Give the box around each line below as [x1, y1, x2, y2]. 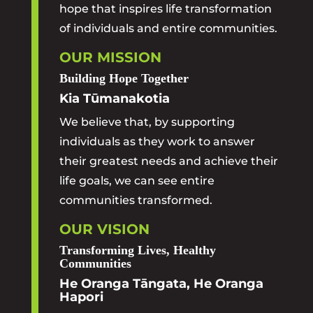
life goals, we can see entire [59, 174, 214, 187]
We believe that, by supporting [59, 115, 235, 129]
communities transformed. [59, 194, 212, 207]
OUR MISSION [59, 49, 161, 66]
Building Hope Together [59, 71, 189, 85]
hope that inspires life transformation [59, 2, 272, 15]
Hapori [59, 289, 103, 305]
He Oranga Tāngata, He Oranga [59, 276, 263, 291]
